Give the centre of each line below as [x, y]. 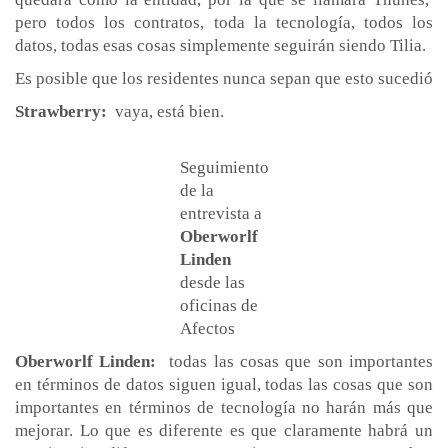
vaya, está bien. [167, 111]
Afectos [207, 328]
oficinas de [218, 305]
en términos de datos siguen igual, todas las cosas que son [224, 384]
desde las [212, 282]
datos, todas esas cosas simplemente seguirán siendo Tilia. [220, 45]
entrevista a [220, 213]
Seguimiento [224, 167]
